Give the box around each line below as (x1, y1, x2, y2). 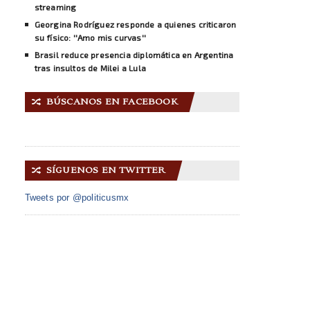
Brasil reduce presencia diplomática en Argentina (34, 49, 234, 60)
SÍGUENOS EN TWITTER (46, 164, 166, 176)
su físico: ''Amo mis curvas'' (34, 32, 146, 42)
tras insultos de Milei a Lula (34, 62, 146, 73)
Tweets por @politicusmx (24, 192, 129, 203)
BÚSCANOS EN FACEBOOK (46, 95, 179, 108)
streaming (34, 1, 77, 12)
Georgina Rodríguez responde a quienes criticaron (34, 19, 237, 29)
